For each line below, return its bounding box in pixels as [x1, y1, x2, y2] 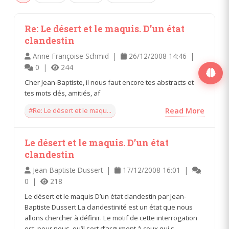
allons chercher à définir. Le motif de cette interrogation [24, 213, 197, 222]
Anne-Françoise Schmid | [30, 51, 121, 61]
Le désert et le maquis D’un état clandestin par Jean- [24, 191, 186, 201]
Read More [165, 105, 205, 116]
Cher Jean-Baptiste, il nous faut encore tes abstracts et [24, 77, 194, 87]
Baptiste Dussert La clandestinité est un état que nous [24, 202, 193, 212]
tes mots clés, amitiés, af [24, 88, 100, 98]
